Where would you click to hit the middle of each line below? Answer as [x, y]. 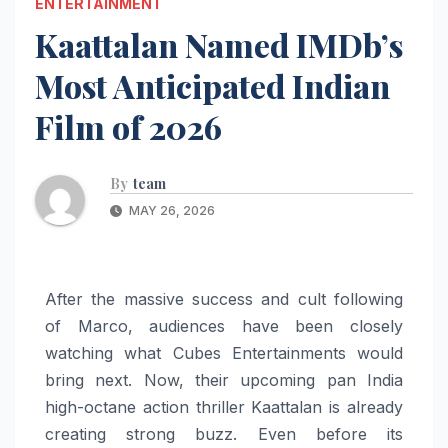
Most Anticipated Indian [212, 85]
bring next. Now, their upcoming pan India [224, 379]
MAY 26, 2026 [170, 210]
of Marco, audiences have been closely [224, 325]
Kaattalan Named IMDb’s [219, 44]
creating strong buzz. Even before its [224, 433]
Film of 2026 [128, 126]
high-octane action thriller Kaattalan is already [224, 406]
